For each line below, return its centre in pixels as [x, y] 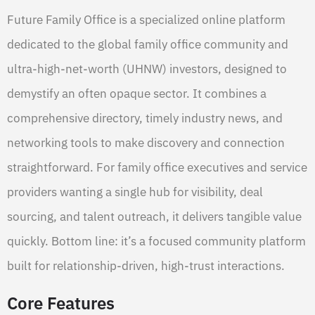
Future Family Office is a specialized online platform [146, 20]
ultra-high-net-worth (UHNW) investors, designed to [147, 69]
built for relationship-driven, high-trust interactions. [146, 266]
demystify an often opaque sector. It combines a [137, 94]
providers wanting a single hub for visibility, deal [135, 192]
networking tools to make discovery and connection [146, 143]
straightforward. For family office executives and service [157, 168]
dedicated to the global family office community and [148, 45]
